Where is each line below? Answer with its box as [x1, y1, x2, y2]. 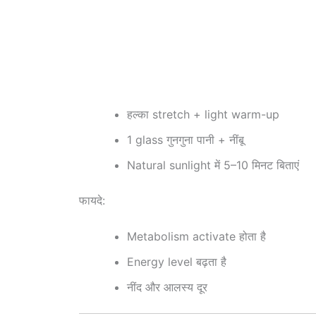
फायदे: [79, 193, 105, 207]
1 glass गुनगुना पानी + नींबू [127, 132, 244, 147]
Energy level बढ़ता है [127, 255, 226, 269]
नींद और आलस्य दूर [127, 280, 207, 295]
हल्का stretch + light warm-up [127, 107, 279, 121]
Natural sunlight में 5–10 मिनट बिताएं [127, 157, 299, 172]
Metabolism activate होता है [127, 229, 266, 244]
